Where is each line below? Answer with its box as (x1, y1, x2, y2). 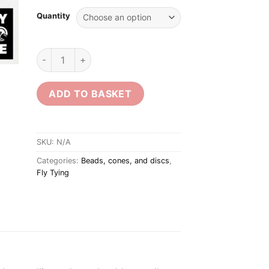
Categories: (37, 156, 81, 165)
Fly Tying (37, 168, 69, 177)
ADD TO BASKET (49, 87, 132, 100)
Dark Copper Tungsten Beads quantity (36, 49, 197, 59)
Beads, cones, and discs (81, 156, 169, 165)
